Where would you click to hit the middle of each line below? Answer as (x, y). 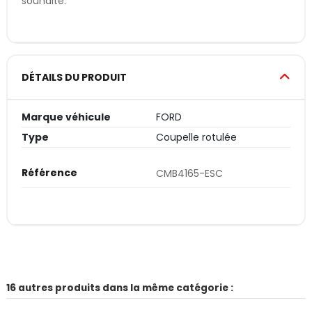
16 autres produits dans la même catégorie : (120, 288)
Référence (49, 173)
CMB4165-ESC (189, 174)
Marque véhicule (66, 117)
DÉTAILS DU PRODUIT (74, 78)
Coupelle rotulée (196, 138)
